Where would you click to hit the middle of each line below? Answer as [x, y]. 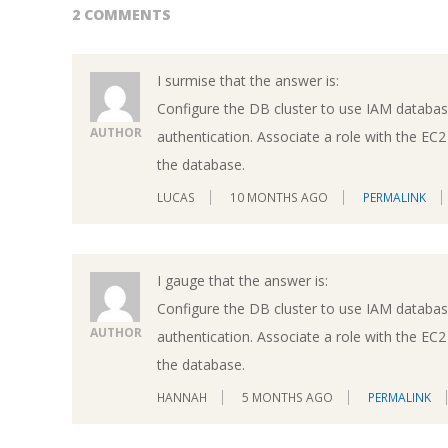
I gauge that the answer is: [242, 280]
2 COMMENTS [121, 14]
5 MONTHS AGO [287, 398]
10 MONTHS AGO [279, 197]
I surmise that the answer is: [248, 80]
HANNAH [182, 398]
